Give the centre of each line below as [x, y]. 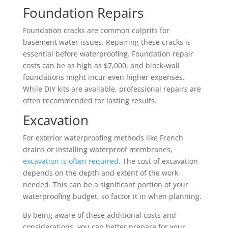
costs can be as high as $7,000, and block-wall [101, 65]
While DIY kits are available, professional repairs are [112, 89]
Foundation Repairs [83, 12]
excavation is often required [70, 161]
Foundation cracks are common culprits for [96, 30]
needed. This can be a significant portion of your [105, 184]
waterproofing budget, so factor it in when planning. [112, 196]
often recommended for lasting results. [90, 100]
